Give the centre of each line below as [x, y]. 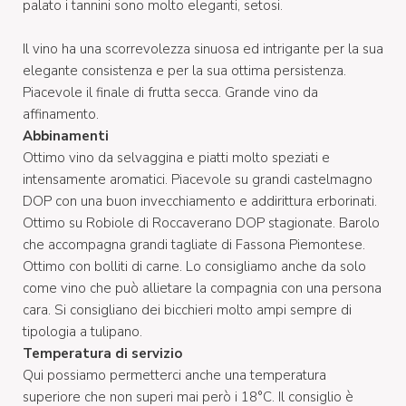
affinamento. [61, 114]
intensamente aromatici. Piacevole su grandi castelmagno [198, 179]
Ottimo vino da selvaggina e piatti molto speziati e [176, 157]
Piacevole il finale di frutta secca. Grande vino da [170, 92]
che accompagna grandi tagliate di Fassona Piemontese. [194, 244]
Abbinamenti [66, 135]
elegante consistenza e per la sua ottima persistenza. [184, 70]
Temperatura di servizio [102, 353]
